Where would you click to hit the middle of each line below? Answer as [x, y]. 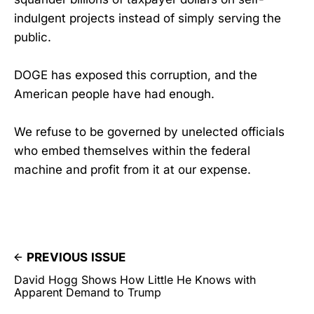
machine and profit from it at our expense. [132, 170]
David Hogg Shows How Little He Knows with [135, 280]
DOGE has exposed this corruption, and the [136, 75]
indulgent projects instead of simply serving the [148, 18]
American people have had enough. [114, 94]
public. [33, 37]
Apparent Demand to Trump [88, 293]
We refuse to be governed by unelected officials [149, 132]
